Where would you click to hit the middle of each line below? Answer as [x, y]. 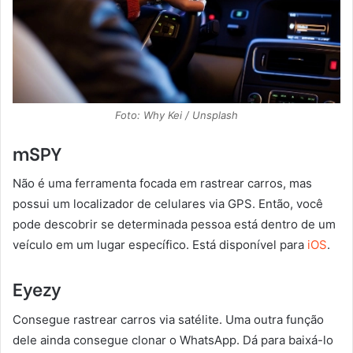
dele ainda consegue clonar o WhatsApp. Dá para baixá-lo [173, 340]
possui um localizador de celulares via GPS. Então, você [168, 204]
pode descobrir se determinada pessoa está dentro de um [174, 225]
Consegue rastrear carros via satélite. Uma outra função [168, 319]
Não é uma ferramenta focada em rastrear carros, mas [162, 184]
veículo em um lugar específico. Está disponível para [160, 245]
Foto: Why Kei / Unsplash [176, 115]
